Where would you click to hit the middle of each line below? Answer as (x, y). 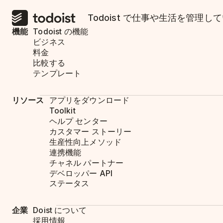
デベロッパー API (81, 173)
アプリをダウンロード (89, 101)
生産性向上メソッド (85, 142)
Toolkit (62, 111)
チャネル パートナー (86, 163)
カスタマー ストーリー (90, 131)
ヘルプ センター (78, 121)
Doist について (60, 211)
